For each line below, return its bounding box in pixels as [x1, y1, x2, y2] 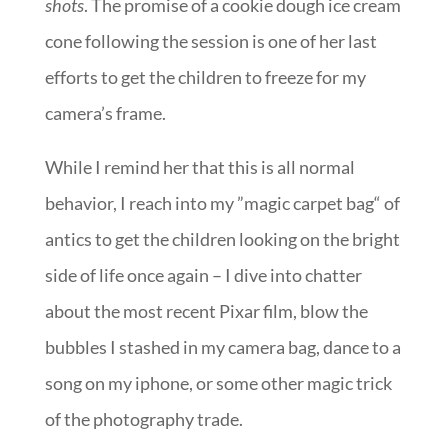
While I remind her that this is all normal [44, 155, 355, 178]
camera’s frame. [44, 101, 166, 124]
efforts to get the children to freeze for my [44, 65, 366, 88]
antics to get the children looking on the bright [44, 227, 400, 250]
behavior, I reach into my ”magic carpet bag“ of [44, 191, 400, 214]
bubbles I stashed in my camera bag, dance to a [44, 335, 401, 358]
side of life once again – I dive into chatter [44, 263, 362, 286]
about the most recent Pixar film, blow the [44, 299, 368, 322]
